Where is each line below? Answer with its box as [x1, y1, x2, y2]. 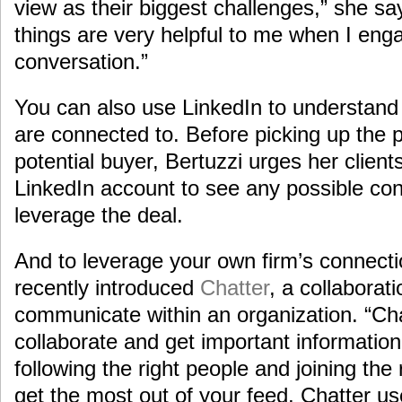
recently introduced [14, 275, 200, 300]
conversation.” [14, 48, 148, 74]
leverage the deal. [14, 202, 183, 227]
